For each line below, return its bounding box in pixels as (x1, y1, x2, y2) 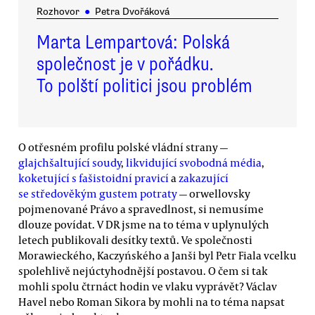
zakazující (179, 171, 229, 186)
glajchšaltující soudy (18, 155, 121, 170)
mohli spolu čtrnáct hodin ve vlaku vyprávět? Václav (18, 279, 277, 294)
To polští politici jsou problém (37, 73, 252, 98)
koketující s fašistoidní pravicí (18, 171, 169, 186)
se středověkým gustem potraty (18, 186, 177, 201)
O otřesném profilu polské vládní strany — (18, 140, 228, 155)
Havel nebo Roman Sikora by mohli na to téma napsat (18, 295, 285, 309)
